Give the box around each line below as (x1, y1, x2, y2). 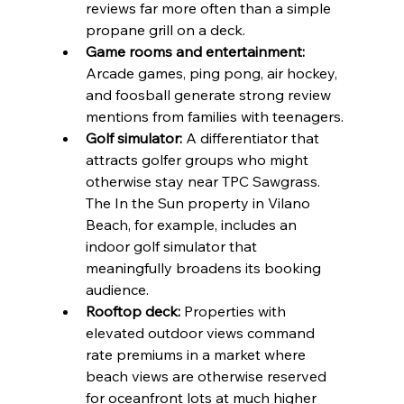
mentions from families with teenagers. (85, 107, 344, 126)
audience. (85, 280, 149, 299)
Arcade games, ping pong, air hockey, (85, 64, 341, 83)
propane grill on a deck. (85, 21, 245, 40)
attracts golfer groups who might (85, 151, 312, 170)
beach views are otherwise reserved (85, 367, 330, 386)
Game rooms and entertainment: (85, 42, 305, 61)
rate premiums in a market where (85, 345, 309, 364)
